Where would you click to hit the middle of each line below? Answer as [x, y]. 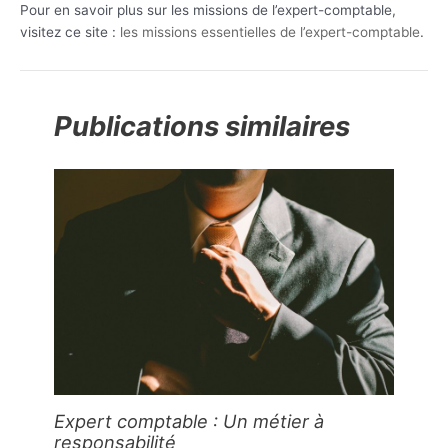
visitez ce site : [70, 31]
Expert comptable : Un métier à [189, 420]
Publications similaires [202, 126]
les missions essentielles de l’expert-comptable [270, 31]
